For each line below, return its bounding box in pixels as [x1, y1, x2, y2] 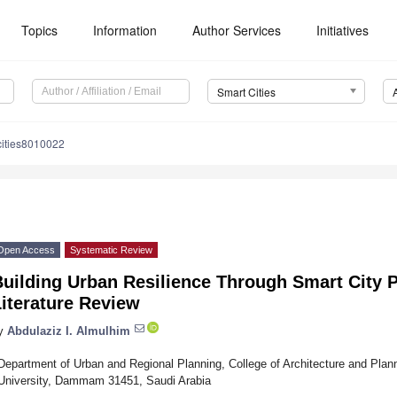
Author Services [192, 21, 282, 39]
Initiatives [316, 21, 370, 39]
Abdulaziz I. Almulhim [7, 323, 130, 338]
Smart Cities [216, 84, 276, 100]
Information [93, 21, 158, 39]
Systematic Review [70, 245, 152, 256]
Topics [21, 21, 58, 39]
